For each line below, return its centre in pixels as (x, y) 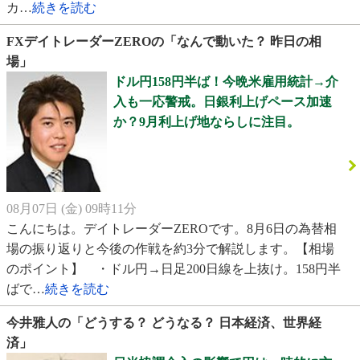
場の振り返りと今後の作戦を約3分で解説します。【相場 (170, 248)
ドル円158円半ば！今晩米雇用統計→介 (225, 82)
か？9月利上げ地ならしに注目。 (206, 122)
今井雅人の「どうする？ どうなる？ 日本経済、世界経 (164, 322)
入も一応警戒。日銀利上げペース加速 (222, 102)
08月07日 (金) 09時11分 (72, 208)
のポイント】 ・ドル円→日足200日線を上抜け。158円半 (174, 268)
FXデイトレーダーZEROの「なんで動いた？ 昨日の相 (164, 42)
